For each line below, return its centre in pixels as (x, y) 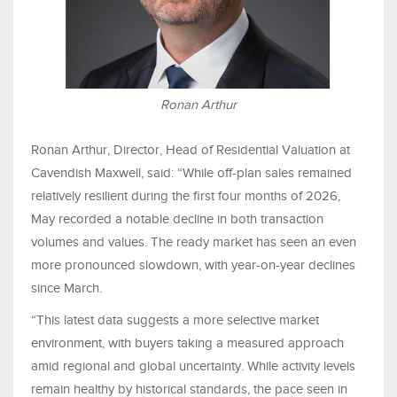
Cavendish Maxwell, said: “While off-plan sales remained (191, 173)
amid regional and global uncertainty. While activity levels (193, 366)
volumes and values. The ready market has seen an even (194, 242)
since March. (66, 288)
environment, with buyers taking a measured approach (187, 343)
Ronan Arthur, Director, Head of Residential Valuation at (191, 150)
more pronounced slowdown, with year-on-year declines (193, 265)
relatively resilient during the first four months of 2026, (186, 196)
